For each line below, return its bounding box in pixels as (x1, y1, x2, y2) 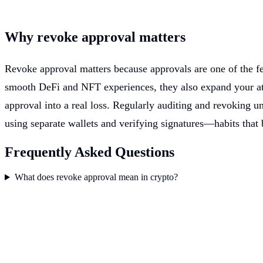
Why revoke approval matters (5, 29, 186, 45)
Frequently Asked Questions (5, 144, 174, 160)
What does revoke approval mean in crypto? (14, 172, 178, 183)
